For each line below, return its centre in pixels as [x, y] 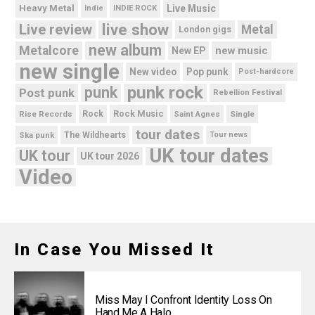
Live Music [191, 9]
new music [242, 51]
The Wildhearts [95, 135]
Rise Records [46, 114]
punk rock [165, 93]
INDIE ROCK [135, 8]
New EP [188, 51]
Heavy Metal [47, 8]
